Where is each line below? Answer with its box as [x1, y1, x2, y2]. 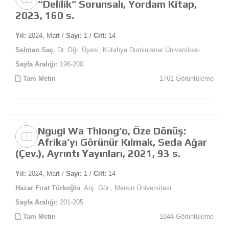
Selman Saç [15, 46, 53, 54]
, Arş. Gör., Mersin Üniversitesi [80, 184, 171, 192]
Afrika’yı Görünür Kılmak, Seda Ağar [38, 136, 207, 148]
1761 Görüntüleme [159, 75, 214, 83]
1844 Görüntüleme [159, 213, 214, 221]
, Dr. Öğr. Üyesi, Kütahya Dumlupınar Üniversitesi [53, 46, 200, 54]
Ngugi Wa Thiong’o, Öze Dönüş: [38, 125, 186, 137]
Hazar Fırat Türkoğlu [15, 184, 80, 192]
